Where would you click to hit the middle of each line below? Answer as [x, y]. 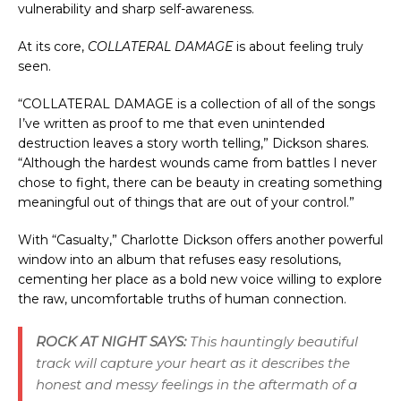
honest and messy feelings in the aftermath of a [196, 384]
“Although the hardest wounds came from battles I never [197, 162]
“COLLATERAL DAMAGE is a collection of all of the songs [196, 103]
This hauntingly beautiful [274, 341]
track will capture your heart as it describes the [193, 363]
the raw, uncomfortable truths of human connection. [182, 299]
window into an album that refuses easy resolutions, [179, 259]
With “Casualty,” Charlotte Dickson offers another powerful [200, 239]
